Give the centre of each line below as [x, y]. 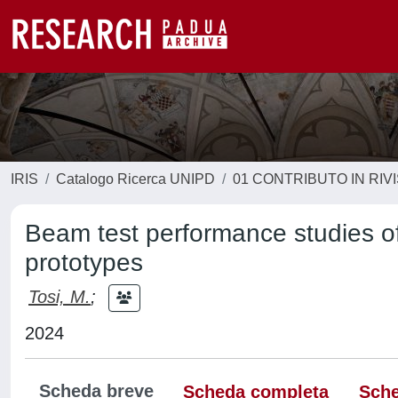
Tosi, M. [60, 296]
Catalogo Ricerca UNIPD [135, 179]
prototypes [84, 263]
